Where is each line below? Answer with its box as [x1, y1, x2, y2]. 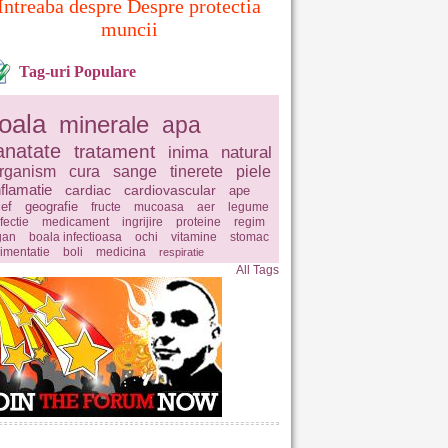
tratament [74, 141, 155, 162]
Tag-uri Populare [19, 63, 136, 80]
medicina [96, 245, 146, 259]
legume [228, 200, 269, 214]
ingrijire [122, 215, 163, 229]
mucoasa [134, 200, 184, 214]
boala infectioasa [29, 230, 122, 244]
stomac [230, 230, 269, 244]
